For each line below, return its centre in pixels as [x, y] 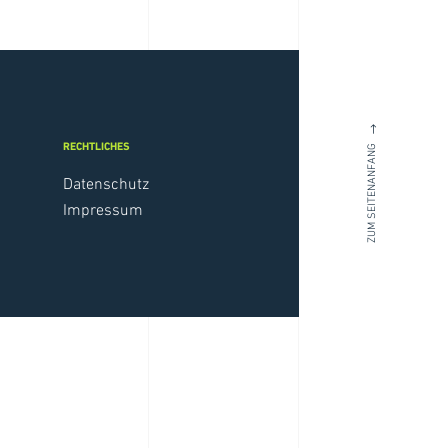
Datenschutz [106, 184]
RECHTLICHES [97, 147]
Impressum [103, 210]
